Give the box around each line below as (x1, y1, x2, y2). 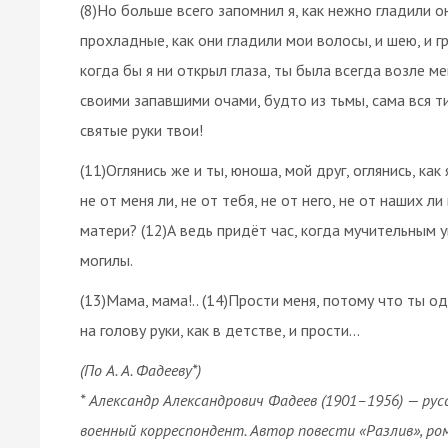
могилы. (80, 249, 133, 270)
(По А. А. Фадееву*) (80, 359, 201, 380)
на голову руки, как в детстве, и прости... (80, 319, 360, 340)
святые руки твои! (80, 119, 203, 140)
